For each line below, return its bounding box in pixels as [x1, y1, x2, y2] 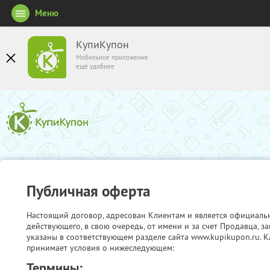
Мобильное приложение [76, 53, 148, 61]
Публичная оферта [27, 181, 150, 201]
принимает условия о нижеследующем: [27, 242, 174, 253]
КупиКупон [76, 38, 129, 51]
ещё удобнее [76, 62, 115, 71]
